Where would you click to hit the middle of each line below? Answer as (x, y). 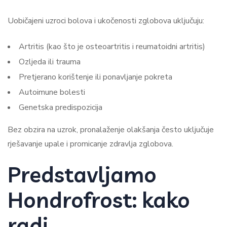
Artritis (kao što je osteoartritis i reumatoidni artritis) (112, 47)
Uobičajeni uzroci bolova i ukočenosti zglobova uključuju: (106, 21)
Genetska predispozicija (61, 107)
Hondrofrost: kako (99, 200)
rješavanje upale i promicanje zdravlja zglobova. (90, 144)
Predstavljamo (82, 175)
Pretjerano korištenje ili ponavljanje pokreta (96, 77)
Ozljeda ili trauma (50, 62)
